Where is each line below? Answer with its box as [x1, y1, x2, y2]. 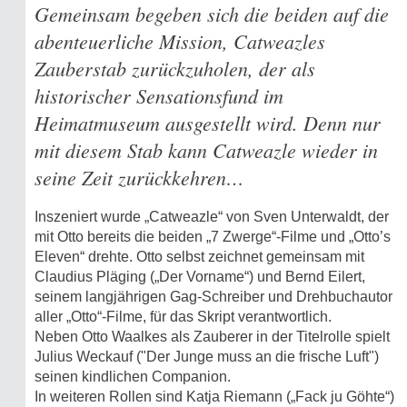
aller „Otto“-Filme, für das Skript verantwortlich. [35, 309, 332, 324]
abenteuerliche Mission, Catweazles [35, 27, 325, 55]
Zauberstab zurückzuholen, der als [35, 55, 315, 82]
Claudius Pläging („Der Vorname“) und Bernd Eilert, [35, 269, 365, 284]
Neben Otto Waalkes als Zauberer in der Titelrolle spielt [35, 329, 390, 344]
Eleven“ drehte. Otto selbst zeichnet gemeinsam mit [35, 249, 364, 264]
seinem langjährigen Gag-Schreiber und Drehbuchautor [35, 289, 392, 304]
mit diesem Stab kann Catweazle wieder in [35, 136, 378, 164]
